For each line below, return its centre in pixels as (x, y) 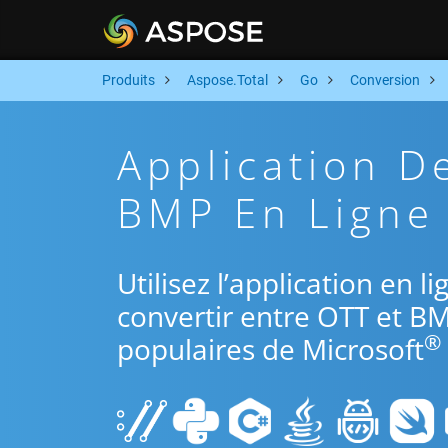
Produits (128, 80)
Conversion (385, 80)
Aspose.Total (227, 80)
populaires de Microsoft (270, 349)
